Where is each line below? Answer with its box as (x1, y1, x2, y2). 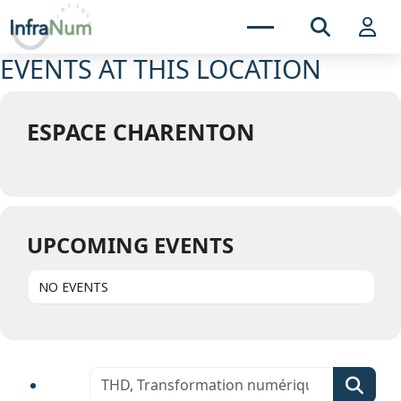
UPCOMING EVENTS (27, 230, 234, 260)
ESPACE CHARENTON (27, 116, 255, 147)
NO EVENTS (38, 278, 108, 295)
